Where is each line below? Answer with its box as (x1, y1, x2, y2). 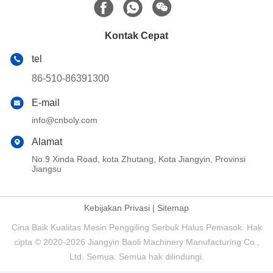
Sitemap (157, 203, 189, 213)
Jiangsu (32, 164, 62, 174)
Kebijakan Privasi (84, 203, 150, 213)
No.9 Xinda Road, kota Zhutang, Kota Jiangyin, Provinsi (32, 154, 246, 165)
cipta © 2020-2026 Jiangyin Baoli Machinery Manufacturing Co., (13, 237, 260, 247)
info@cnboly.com (32, 115, 97, 126)
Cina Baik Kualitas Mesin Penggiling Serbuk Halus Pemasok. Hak (11, 222, 262, 233)
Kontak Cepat (105, 30, 168, 41)
